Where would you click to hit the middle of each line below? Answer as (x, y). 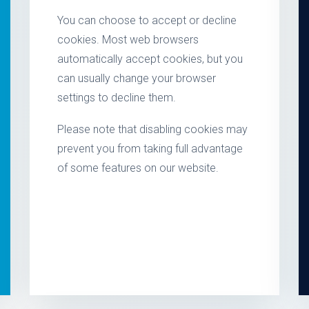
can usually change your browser (137, 78)
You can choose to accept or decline (147, 20)
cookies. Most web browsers (128, 40)
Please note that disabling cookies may (153, 129)
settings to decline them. (117, 98)
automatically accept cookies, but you (150, 59)
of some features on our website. (138, 168)
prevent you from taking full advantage (150, 149)
